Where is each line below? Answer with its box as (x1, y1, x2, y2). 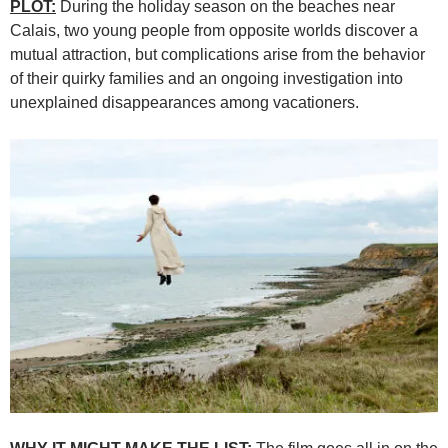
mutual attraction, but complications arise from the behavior (10, 46, 425, 64)
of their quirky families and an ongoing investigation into (10, 70, 403, 88)
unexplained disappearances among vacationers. (10, 94, 359, 112)
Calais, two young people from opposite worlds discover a (10, 22, 418, 40)
